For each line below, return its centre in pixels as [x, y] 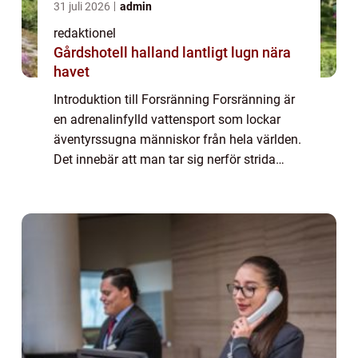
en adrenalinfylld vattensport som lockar [167, 120]
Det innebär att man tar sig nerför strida [165, 160]
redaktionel [85, 34]
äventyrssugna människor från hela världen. [177, 140]
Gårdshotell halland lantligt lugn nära [118, 53]
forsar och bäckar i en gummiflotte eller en [172, 180]
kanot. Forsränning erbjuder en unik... [158, 200]
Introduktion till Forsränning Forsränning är [174, 100]
